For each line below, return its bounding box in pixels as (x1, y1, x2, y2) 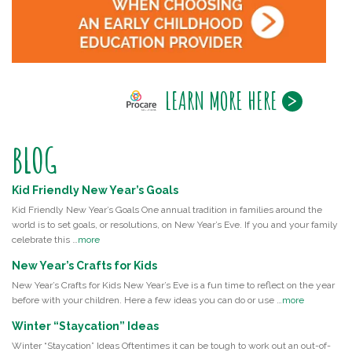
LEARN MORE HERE (165, 83, 277, 116)
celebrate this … (12, 233, 78, 245)
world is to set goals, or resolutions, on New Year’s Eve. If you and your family (12, 218, 338, 230)
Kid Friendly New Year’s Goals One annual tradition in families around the (12, 203, 322, 215)
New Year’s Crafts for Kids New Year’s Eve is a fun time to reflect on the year (12, 279, 335, 291)
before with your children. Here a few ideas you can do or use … (12, 294, 282, 306)
